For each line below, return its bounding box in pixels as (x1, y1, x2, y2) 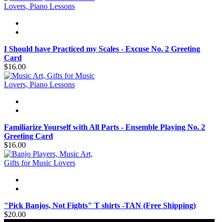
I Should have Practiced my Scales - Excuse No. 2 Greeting (4, 45, 200, 54)
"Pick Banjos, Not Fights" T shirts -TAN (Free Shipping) (4, 201, 196, 210)
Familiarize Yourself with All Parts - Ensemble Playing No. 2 (4, 123, 205, 132)
